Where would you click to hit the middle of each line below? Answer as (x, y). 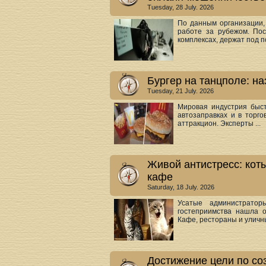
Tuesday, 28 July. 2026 (180, 7)
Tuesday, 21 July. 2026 (180, 91)
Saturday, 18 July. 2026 (181, 187)
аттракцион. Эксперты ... (219, 123)
